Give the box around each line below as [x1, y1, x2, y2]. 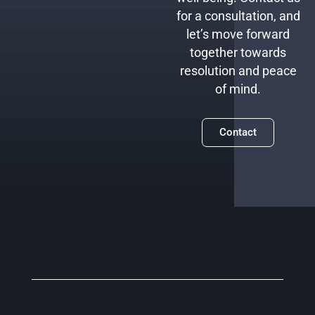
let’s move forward [186, 27, 290, 42]
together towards [190, 46, 287, 60]
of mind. [215, 82, 262, 97]
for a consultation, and [176, 9, 300, 24]
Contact [219, 125, 257, 139]
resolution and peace [179, 64, 297, 79]
